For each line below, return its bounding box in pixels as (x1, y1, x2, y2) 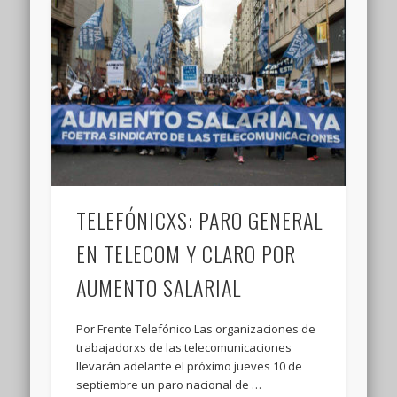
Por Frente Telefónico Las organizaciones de (76, 321, 316, 338)
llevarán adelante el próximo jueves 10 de (76, 358, 303, 375)
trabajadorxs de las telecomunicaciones (76, 339, 292, 356)
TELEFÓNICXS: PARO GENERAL (76, 204, 323, 237)
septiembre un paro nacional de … (76, 377, 262, 393)
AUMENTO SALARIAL (76, 271, 242, 304)
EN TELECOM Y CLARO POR (76, 237, 297, 270)
